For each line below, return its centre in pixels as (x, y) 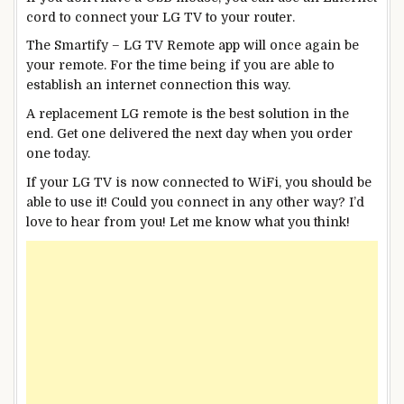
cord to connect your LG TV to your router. (161, 17)
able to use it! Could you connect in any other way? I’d (195, 202)
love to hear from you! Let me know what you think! (188, 221)
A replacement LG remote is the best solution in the (188, 114)
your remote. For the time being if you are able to (180, 65)
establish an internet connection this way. (158, 85)
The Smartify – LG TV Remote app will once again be (193, 46)
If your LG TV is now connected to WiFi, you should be (199, 182)
